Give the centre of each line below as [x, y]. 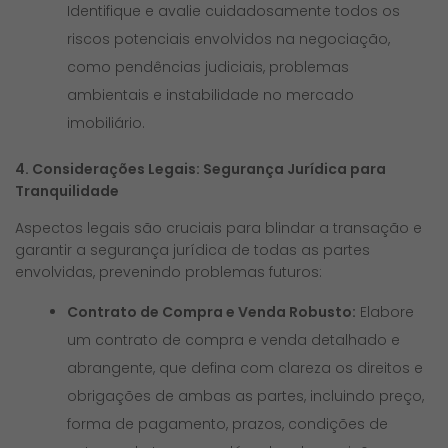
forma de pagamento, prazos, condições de [228, 423]
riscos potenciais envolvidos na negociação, [229, 38]
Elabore [385, 311]
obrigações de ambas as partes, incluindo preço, [246, 395]
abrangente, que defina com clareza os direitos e [245, 367]
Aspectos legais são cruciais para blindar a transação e [218, 227]
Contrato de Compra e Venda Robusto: [212, 311]
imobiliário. [106, 122]
